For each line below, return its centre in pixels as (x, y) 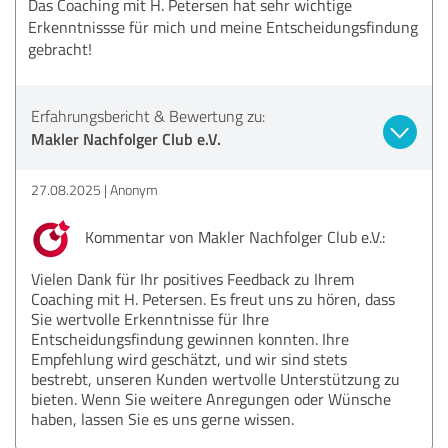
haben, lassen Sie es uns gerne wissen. (162, 418)
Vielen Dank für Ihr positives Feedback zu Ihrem (192, 278)
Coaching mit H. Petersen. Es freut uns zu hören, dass (213, 298)
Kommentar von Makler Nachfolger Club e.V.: (233, 236)
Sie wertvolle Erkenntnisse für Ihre (150, 318)
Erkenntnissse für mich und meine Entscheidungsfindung (223, 26)
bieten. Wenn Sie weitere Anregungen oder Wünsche (211, 398)
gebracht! (60, 48)
